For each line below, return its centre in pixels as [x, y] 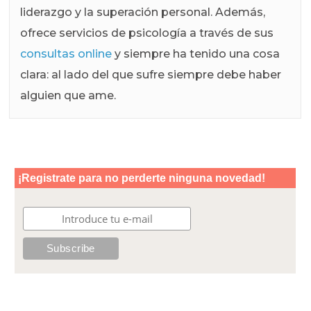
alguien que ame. [68, 95]
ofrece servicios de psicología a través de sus [147, 33]
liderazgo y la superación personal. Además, [143, 12]
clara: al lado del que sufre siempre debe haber [151, 74]
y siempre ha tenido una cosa [196, 53]
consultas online [66, 53]
